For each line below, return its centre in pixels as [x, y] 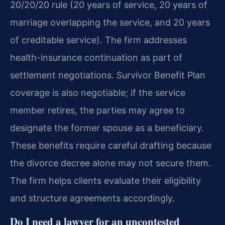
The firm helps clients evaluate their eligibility [105, 181]
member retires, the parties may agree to [97, 110]
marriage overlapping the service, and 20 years [110, 23]
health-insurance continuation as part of [96, 58]
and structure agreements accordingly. [92, 198]
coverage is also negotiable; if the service [98, 93]
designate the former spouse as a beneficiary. [107, 128]
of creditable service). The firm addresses [98, 40]
